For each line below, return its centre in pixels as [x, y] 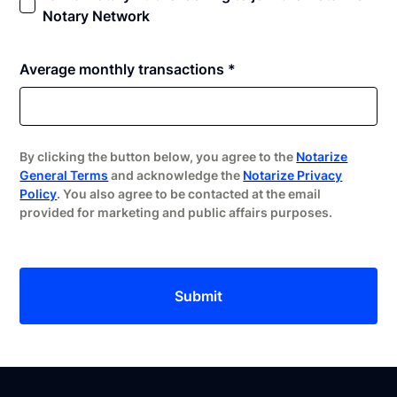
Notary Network [97, 16]
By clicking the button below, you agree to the [158, 156]
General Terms [64, 175]
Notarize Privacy [293, 175]
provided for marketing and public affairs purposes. [176, 212]
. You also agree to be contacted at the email [189, 193]
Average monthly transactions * [128, 69]
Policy [39, 193]
